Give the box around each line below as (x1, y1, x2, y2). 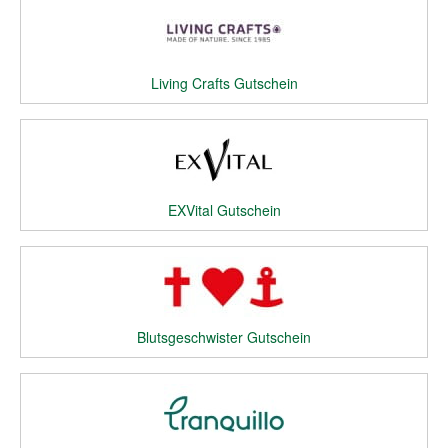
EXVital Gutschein (167, 200, 281, 220)
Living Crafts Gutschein (150, 73, 298, 93)
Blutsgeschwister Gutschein (137, 327, 311, 347)
